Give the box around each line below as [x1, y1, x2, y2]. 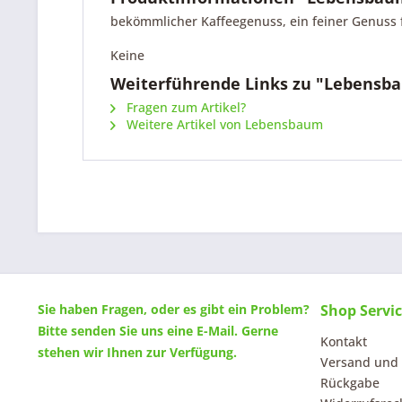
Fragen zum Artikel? [123, 99, 246, 116]
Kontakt [320, 333, 367, 350]
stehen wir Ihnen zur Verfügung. [38, 344, 237, 361]
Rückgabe [320, 374, 380, 391]
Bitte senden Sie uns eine [38, 322, 197, 339]
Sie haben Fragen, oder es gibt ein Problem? [38, 301, 310, 318]
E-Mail [197, 322, 234, 339]
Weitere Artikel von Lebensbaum [123, 116, 323, 133]
